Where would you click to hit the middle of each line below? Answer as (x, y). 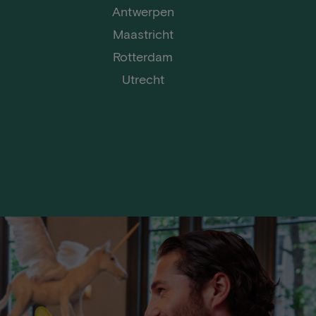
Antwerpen (143, 11)
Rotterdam (143, 56)
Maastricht (143, 34)
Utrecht (143, 79)
